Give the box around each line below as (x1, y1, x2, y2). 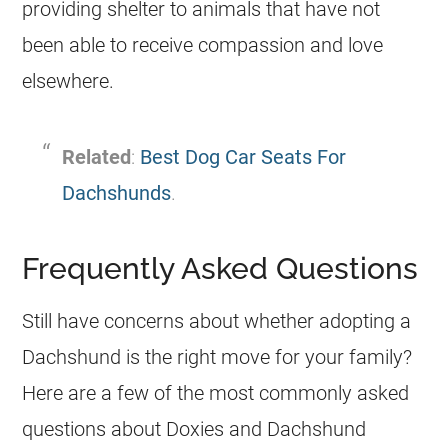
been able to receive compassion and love (22, 32, 384, 57)
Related (62, 144, 132, 169)
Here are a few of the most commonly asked (22, 380, 410, 405)
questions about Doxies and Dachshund (22, 416, 367, 441)
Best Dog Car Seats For (140, 144, 347, 169)
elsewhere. (22, 68, 115, 93)
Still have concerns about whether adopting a (22, 308, 412, 333)
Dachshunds (62, 180, 172, 205)
